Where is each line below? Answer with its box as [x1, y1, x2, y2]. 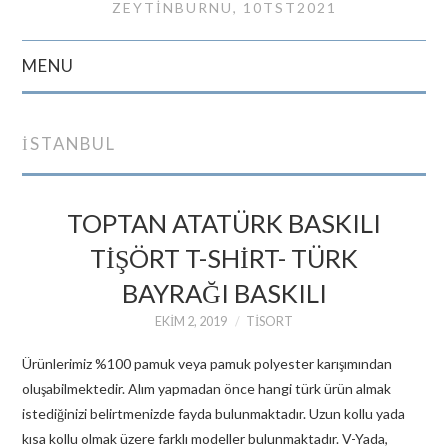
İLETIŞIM [42, 156, 121, 177]
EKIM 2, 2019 [155, 314, 227, 329]
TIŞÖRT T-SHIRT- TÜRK [90, 243, 358, 273]
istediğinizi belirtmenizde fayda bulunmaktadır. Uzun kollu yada [22, 404, 406, 422]
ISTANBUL [22, 133, 117, 154]
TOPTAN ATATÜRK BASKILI [67, 208, 381, 238]
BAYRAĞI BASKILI [121, 278, 327, 308]
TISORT [246, 314, 293, 329]
